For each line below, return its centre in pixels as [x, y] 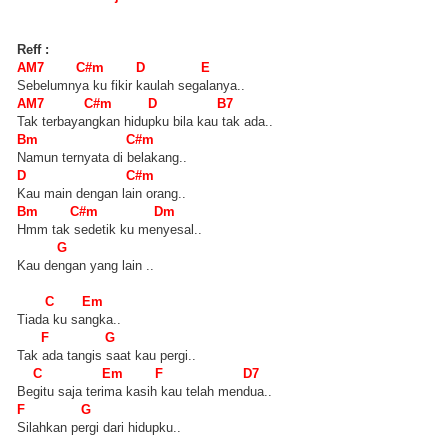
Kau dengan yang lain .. [85, 266]
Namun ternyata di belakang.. [102, 158]
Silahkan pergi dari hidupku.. [99, 428]
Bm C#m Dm [96, 212]
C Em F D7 [144, 374]
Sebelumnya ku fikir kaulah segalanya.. [131, 86]
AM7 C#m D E [115, 68]
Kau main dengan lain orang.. [101, 194]
